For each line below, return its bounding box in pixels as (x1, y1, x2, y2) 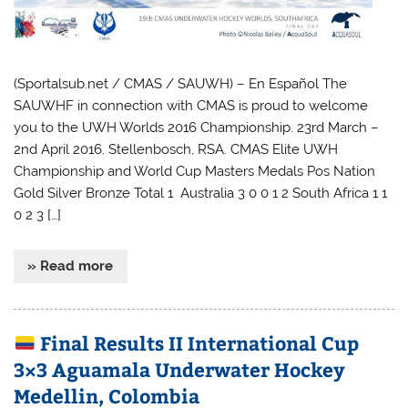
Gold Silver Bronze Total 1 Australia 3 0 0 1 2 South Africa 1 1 (14, 184, 388, 201)
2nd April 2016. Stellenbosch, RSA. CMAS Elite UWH (14, 140, 339, 158)
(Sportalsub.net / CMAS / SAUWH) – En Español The (14, 75, 348, 92)
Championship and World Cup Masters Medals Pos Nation (14, 162, 376, 179)
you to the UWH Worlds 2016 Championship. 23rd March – (14, 118, 380, 136)
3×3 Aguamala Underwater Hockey (14, 355, 346, 382)
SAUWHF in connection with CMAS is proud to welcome (14, 97, 369, 114)
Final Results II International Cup (36, 329, 360, 356)
